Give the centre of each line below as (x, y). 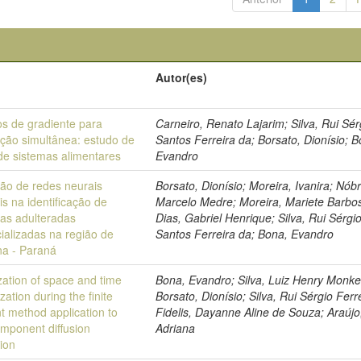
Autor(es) (182, 77)
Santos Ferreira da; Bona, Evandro (245, 234)
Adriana (176, 328)
